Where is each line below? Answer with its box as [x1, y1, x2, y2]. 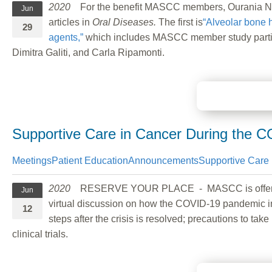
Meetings [12, 155, 52, 166]
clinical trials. [12, 228, 68, 239]
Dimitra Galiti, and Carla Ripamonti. [12, 47, 165, 58]
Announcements [128, 155, 199, 166]
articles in [49, 16, 92, 27]
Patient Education [52, 155, 128, 166]
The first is [158, 16, 203, 27]
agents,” [49, 32, 83, 42]
